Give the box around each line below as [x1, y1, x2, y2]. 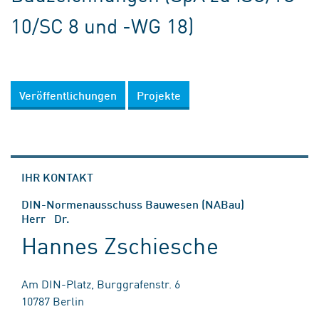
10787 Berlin [21, 293, 84, 308]
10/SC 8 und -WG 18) [11, 11, 194, 39]
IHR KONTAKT [21, 170, 93, 184]
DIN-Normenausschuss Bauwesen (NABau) [21, 197, 244, 211]
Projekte [137, 88, 181, 102]
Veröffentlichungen [19, 88, 117, 102]
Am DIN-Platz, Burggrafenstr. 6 [21, 276, 180, 291]
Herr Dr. [21, 211, 69, 225]
